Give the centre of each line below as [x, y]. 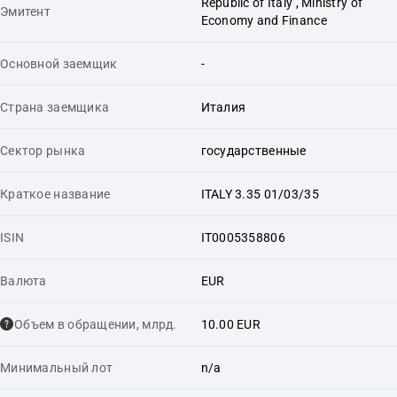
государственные [253, 150]
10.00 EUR [231, 324]
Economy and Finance [264, 20]
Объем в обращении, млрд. [96, 324]
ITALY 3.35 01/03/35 [260, 194]
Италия [223, 107]
